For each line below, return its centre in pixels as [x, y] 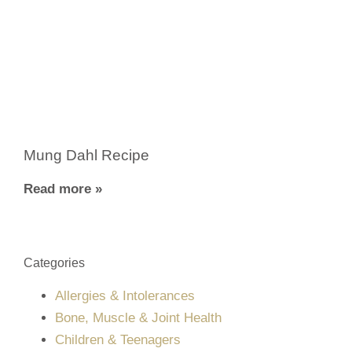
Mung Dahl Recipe [86, 156]
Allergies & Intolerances [125, 296]
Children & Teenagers [118, 340]
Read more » [63, 189]
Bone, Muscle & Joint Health [138, 318]
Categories [54, 263]
